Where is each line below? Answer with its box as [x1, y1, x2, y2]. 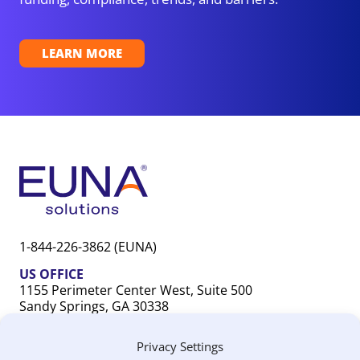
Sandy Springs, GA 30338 [19, 297, 169, 316]
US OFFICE [19, 265, 84, 284]
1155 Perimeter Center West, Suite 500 [19, 281, 252, 300]
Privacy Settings [137, 337, 223, 354]
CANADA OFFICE [19, 325, 121, 343]
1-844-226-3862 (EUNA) [19, 237, 157, 256]
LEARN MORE [42, 44, 122, 61]
